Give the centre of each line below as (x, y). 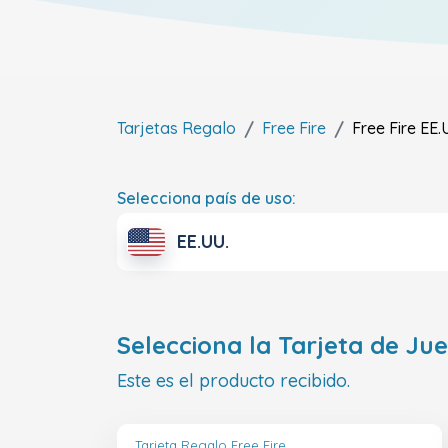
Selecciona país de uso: (206, 198)
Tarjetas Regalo (176, 128)
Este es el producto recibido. (233, 381)
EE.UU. (203, 242)
